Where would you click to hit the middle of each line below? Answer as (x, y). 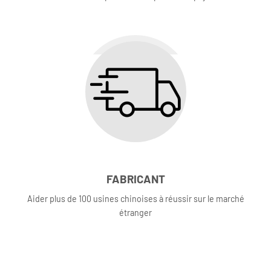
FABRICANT (135, 179)
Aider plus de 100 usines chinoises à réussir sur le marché (135, 199)
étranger (135, 213)
